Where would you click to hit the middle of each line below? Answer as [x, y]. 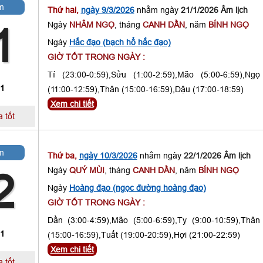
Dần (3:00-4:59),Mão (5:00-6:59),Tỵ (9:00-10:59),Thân [154, 220]
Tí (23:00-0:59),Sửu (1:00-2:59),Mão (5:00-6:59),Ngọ [154, 75]
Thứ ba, [63, 156]
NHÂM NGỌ [92, 25]
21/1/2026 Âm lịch [214, 10]
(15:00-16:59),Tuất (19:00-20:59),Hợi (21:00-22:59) [144, 235]
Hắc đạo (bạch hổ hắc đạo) [120, 42]
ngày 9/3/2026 [107, 10]
